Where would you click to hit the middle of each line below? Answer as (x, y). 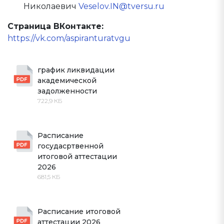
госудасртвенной (71, 146)
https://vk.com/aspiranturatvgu (69, 38)
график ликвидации (77, 70)
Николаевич (51, 6)
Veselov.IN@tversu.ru (121, 6)
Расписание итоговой (80, 211)
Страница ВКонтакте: (55, 26)
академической (68, 80)
